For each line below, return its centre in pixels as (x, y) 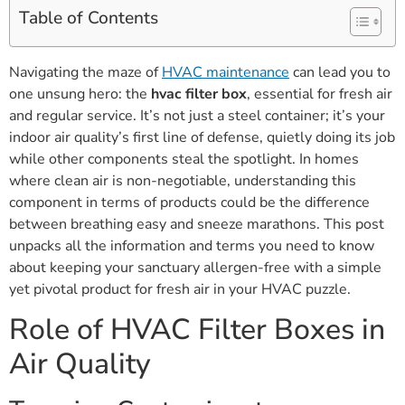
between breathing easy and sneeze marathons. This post (197, 225)
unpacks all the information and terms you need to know (192, 246)
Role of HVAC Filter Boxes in (197, 330)
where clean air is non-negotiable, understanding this (183, 181)
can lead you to (340, 73)
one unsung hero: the (80, 94)
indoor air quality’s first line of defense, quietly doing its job (202, 138)
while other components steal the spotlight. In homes (184, 160)
